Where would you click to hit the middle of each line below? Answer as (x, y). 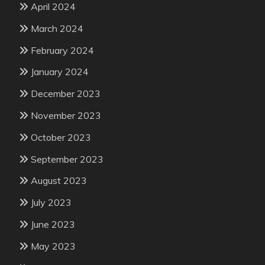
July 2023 (51, 203)
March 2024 (57, 28)
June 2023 (53, 224)
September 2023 (67, 159)
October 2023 (61, 137)
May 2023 (53, 246)
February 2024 (62, 50)
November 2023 (66, 115)
